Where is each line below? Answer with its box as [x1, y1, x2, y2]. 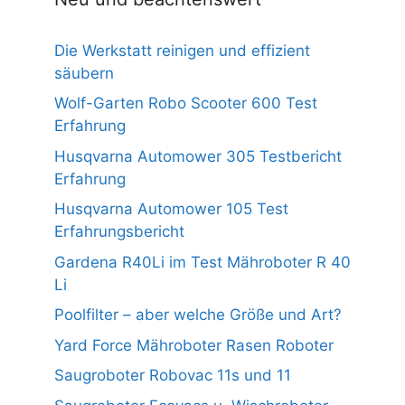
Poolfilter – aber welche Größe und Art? [54, 306, 342, 325]
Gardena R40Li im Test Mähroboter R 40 [54, 252, 351, 271]
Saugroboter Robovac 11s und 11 [54, 366, 291, 385]
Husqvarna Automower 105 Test [54, 200, 288, 219]
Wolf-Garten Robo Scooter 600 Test [54, 94, 317, 113]
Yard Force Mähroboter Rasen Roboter [54, 335, 334, 354]
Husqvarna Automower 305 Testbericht [54, 146, 342, 165]
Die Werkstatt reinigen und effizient [54, 41, 310, 60]
